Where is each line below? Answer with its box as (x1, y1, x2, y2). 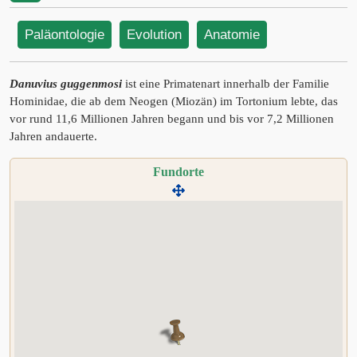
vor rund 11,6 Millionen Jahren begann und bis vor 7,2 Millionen (10, 112, 334, 125)
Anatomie (204, 27, 260, 42)
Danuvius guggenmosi (10, 77, 122, 90)
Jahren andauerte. (10, 130, 97, 143)
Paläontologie (25, 27, 104, 42)
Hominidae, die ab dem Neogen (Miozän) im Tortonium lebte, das (10, 95, 338, 108)
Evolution (127, 27, 182, 42)
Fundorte (153, 165, 204, 178)
